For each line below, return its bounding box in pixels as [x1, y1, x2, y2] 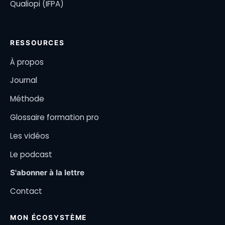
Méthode [10, 93, 44, 104]
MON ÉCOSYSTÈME [10, 213, 87, 222]
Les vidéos [10, 130, 49, 141]
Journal [10, 75, 37, 86]
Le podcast [10, 149, 52, 160]
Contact [10, 186, 42, 197]
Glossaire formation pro [10, 112, 99, 123]
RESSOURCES [10, 38, 65, 47]
